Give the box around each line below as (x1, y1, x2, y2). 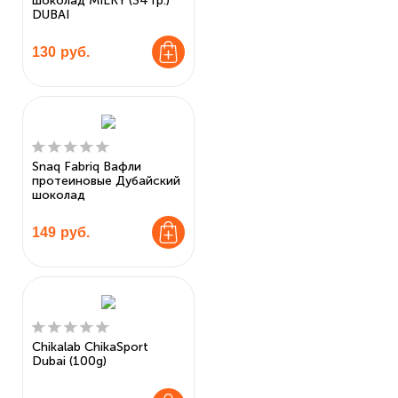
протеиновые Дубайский (32, 173, 180, 188)
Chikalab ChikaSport (32, 339, 148, 354)
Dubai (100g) (32, 354, 107, 369)
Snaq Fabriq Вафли (32, 159, 141, 174)
